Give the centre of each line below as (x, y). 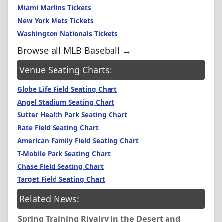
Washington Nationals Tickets (68, 33)
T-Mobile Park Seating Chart (64, 153)
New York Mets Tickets (55, 21)
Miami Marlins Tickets (54, 8)
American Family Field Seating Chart (78, 140)
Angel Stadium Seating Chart (66, 102)
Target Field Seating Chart (61, 179)
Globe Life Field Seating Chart (67, 89)
